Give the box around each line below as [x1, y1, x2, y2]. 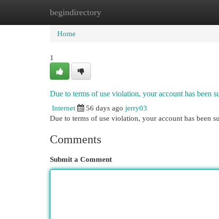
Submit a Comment [50, 155, 112, 163]
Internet [52, 104, 75, 112]
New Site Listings [98, 8, 151, 16]
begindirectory [50, 7, 101, 17]
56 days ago [86, 104, 123, 112]
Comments [50, 133, 101, 146]
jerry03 [125, 104, 147, 112]
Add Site [166, 8, 192, 16]
